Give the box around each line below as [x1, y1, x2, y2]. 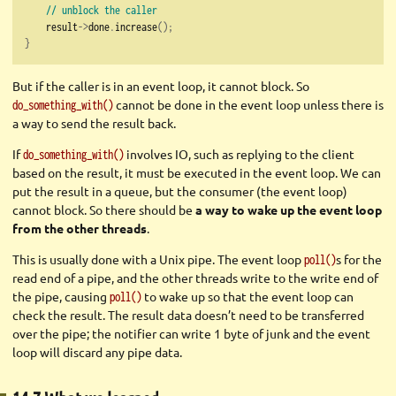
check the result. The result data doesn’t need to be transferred [12, 306, 364, 323]
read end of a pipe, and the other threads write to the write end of [12, 269, 378, 286]
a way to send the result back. [12, 114, 176, 131]
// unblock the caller [46, 2, 157, 17]
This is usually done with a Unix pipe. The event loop [12, 250, 304, 267]
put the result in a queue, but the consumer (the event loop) [12, 182, 347, 199]
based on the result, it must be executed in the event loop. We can [12, 164, 381, 180]
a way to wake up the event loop [195, 201, 382, 217]
